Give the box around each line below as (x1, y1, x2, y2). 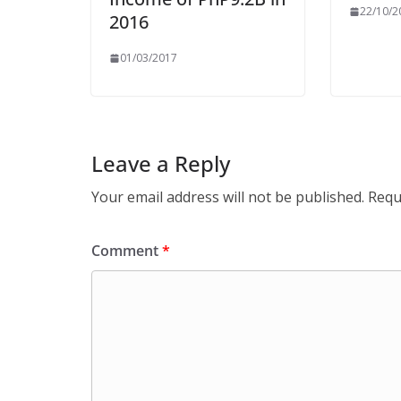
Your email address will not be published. (91, 187, 364, 207)
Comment (91, 241, 162, 260)
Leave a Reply (91, 149, 230, 178)
